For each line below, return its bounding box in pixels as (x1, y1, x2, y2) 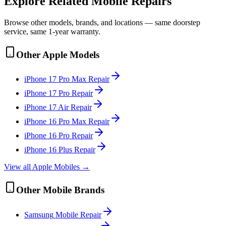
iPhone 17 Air (24, 103, 69, 112)
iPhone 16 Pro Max (24, 117, 86, 126)
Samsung (24, 210, 53, 219)
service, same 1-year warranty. (4, 27, 100, 36)
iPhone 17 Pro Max (24, 75, 86, 84)
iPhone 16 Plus (24, 145, 72, 154)
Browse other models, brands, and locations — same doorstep (4, 18, 200, 27)
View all (4, 162, 32, 172)
